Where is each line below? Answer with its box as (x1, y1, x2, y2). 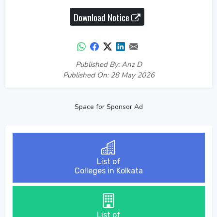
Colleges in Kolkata (74, 166, 143, 175)
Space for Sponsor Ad (74, 102, 143, 111)
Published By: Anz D (75, 60, 142, 69)
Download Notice (73, 10, 131, 24)
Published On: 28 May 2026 (62, 70, 155, 80)
